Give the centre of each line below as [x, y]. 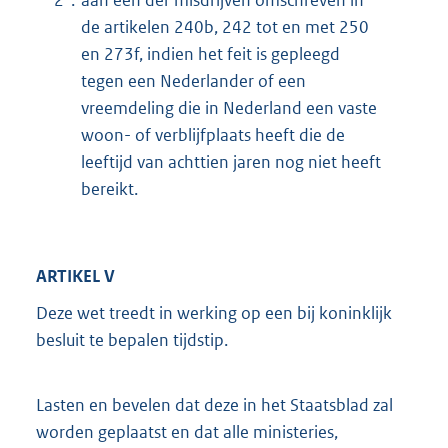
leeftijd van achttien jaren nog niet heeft [231, 162]
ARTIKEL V [75, 275]
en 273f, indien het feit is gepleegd [210, 54]
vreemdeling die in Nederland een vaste [229, 108]
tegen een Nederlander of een [193, 81]
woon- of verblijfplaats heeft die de [213, 135]
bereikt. [109, 189]
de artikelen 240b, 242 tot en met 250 [225, 27]
